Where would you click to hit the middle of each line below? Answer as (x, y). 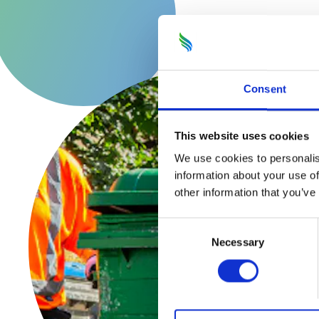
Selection (179, 243)
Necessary (238, 242)
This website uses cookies (241, 136)
